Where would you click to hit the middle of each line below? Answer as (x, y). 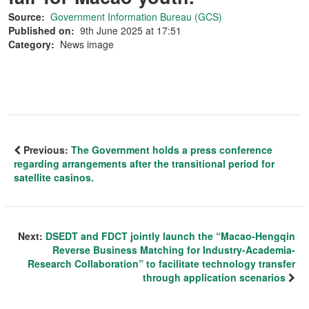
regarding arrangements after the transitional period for (144, 163)
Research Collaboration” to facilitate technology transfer (161, 263)
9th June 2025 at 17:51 (131, 30)
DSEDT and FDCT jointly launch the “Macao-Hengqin (170, 236)
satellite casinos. (54, 177)
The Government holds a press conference (172, 150)
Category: (31, 44)
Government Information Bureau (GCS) (136, 17)
